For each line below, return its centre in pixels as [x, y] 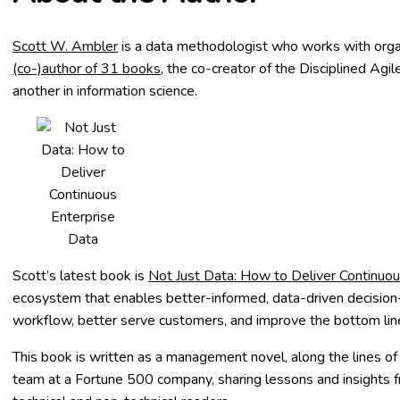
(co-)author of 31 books [87, 69]
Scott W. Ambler [65, 47]
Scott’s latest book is [80, 276]
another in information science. [105, 92]
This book [42, 358]
